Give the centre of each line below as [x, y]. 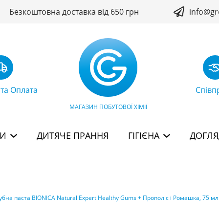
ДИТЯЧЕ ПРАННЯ [73, 135]
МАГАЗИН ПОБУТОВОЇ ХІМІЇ [108, 107]
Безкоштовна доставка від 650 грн [74, 12]
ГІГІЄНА [144, 135]
